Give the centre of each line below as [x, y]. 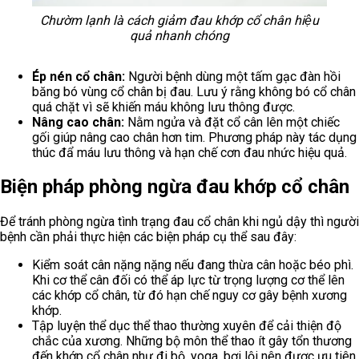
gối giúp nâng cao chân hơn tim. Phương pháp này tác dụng [194, 137]
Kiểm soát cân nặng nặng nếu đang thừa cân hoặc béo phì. [193, 265]
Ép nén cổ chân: [79, 76]
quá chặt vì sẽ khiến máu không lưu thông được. [163, 107]
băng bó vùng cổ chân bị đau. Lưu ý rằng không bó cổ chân [194, 91]
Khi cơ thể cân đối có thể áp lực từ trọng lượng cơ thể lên [188, 280]
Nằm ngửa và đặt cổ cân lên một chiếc [232, 122]
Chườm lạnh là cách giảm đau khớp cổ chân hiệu [179, 20]
